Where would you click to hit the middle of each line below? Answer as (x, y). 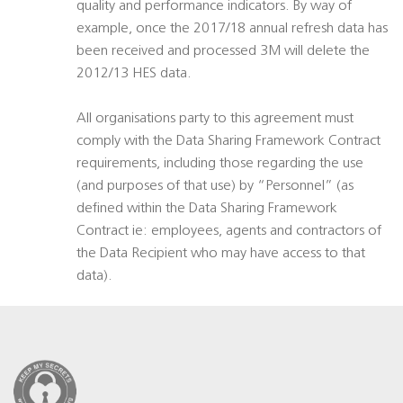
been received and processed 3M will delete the (223, 52)
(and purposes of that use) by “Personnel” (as (215, 187)
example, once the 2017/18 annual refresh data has (232, 29)
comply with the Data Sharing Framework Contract (228, 142)
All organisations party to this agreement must (215, 119)
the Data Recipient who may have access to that (221, 254)
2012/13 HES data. (134, 74)
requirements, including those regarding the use (220, 164)
